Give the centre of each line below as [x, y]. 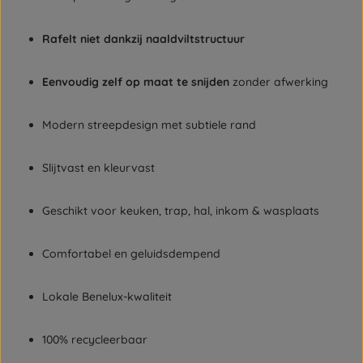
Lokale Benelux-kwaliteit [107, 297]
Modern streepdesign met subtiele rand [149, 125]
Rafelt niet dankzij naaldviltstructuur [143, 39]
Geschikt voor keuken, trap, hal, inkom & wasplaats [181, 211]
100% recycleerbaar [95, 340]
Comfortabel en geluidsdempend [131, 254]
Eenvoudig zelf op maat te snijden [136, 82]
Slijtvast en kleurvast [98, 168]
